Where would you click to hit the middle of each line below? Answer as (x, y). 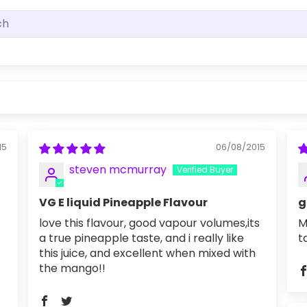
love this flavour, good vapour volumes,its (149, 223)
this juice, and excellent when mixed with (147, 253)
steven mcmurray (118, 170)
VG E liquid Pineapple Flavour (123, 202)
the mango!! (72, 268)
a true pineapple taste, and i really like (142, 238)
